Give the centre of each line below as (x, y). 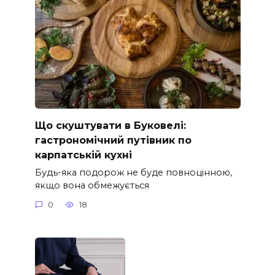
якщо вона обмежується (92, 185)
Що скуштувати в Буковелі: (110, 125)
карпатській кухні (83, 155)
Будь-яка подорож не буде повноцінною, (133, 172)
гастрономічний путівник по (113, 140)
